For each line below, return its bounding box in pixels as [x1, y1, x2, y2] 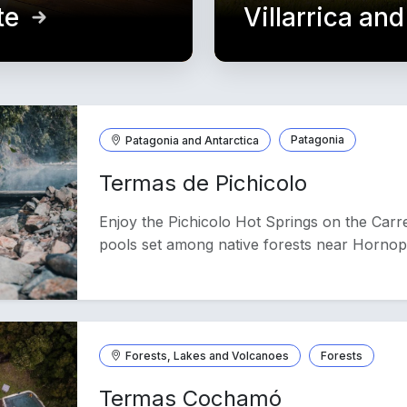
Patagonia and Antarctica [125, 133, 260, 146]
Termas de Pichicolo [99, 169, 308, 196]
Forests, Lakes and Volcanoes [125, 348, 290, 362]
